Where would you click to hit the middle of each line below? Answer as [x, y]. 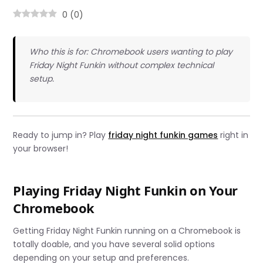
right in [233, 135]
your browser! [41, 148]
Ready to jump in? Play [61, 135]
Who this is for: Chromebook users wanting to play [131, 52]
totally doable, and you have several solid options [114, 245]
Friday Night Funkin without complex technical [121, 65]
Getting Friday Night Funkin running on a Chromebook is [127, 231]
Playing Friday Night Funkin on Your [126, 190]
